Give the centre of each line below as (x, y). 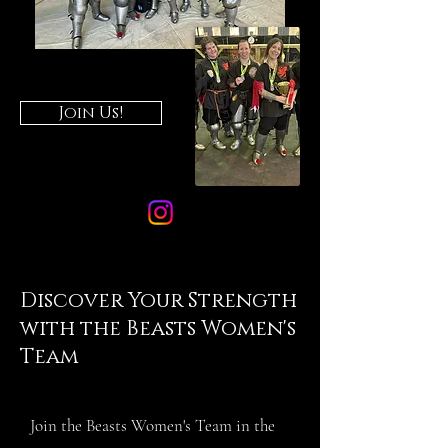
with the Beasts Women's (158, 328)
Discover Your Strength (158, 300)
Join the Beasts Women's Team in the (152, 425)
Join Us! (91, 112)
